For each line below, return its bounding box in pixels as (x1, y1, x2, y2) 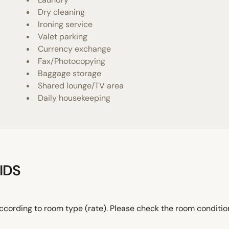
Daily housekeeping (38, 92, 111, 103)
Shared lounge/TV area (38, 80, 124, 91)
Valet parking (38, 31, 88, 42)
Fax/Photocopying (38, 55, 106, 66)
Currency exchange (38, 43, 111, 54)
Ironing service (38, 18, 93, 30)
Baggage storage (38, 67, 102, 79)
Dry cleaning (38, 6, 85, 17)
